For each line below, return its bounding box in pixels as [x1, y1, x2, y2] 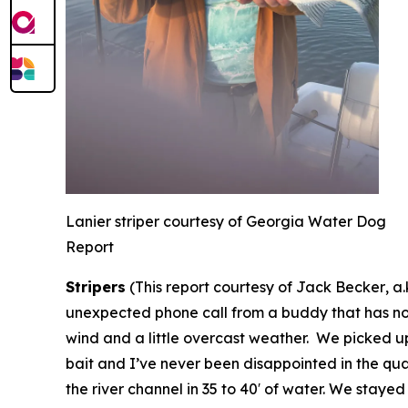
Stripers [66, 277, 126, 296]
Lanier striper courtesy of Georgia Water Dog [66, 211, 386, 230]
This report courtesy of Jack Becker [135, 277, 385, 296]
